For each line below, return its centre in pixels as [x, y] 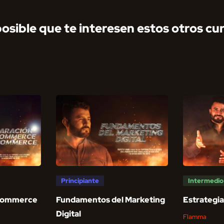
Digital [68, 213]
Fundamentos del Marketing [110, 199]
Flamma [195, 216]
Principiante [80, 180]
